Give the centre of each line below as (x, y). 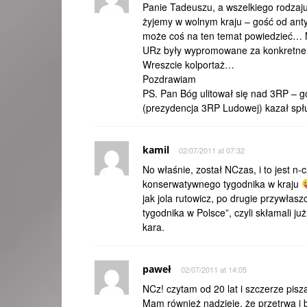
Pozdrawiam (169, 79)
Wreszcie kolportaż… (188, 64)
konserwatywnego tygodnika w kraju (222, 184)
